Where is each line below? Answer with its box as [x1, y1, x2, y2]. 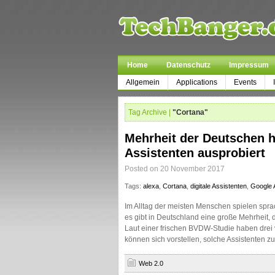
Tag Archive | [128, 108, 171, 117]
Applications [176, 78, 217, 87]
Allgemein [126, 78, 160, 87]
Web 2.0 [139, 260, 163, 267]
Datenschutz [166, 61, 211, 69]
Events [234, 78, 257, 87]
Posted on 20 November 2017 [125, 165, 225, 173]
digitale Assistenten [190, 182, 247, 190]
